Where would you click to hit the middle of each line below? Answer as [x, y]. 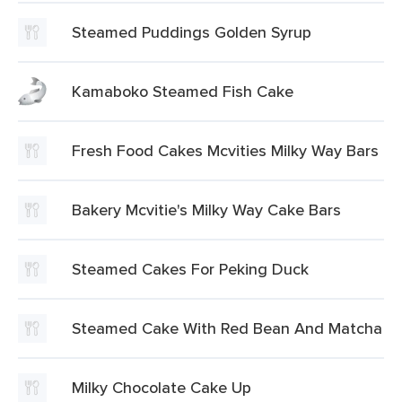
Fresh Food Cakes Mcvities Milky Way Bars [225, 150]
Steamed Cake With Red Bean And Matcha [227, 328]
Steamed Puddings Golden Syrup [192, 32]
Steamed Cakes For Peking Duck [190, 269]
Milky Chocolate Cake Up [162, 387]
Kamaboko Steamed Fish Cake [183, 91]
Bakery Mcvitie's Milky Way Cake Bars [206, 210]
